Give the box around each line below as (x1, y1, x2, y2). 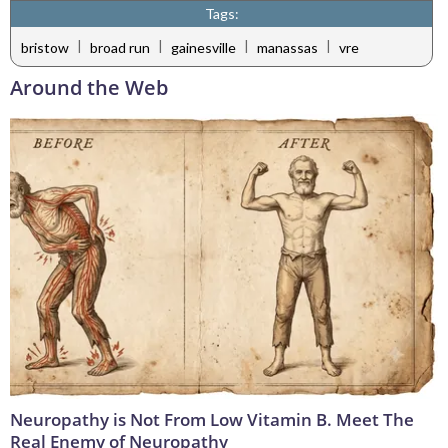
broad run (90, 38, 150, 56)
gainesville (171, 38, 236, 56)
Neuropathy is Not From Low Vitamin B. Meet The (10, 408, 414, 432)
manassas (257, 38, 318, 56)
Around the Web (10, 74, 168, 102)
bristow (21, 38, 69, 56)
